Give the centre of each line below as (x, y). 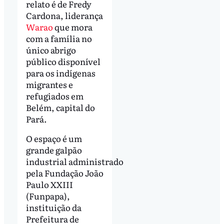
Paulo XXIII (49, 184)
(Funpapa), (48, 196)
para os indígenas (60, 72)
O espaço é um (54, 138)
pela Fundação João (64, 173)
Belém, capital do (60, 107)
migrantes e (49, 84)
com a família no (59, 38)
